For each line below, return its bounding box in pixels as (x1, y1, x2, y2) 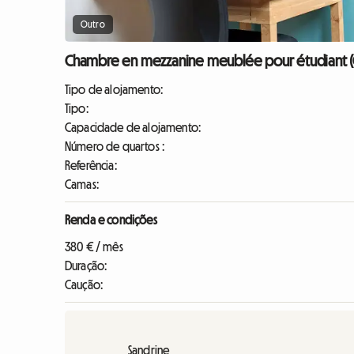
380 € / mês (65, 240, 123, 254)
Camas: (65, 178, 99, 191)
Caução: (65, 278, 104, 292)
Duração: (65, 259, 107, 273)
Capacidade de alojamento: (65, 121, 201, 134)
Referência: (65, 159, 117, 172)
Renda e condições (65, 213, 157, 227)
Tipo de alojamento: (65, 83, 164, 96)
